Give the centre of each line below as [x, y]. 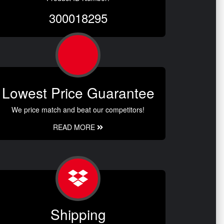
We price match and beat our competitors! [78, 110]
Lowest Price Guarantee [78, 93]
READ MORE [75, 127]
